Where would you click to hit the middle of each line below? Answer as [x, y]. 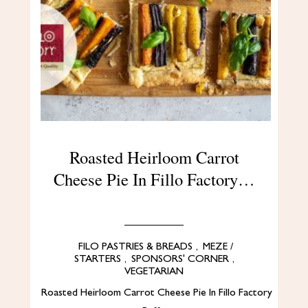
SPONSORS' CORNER [180, 259]
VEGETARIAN [154, 272]
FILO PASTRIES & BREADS [135, 247]
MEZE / [218, 247]
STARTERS [97, 259]
